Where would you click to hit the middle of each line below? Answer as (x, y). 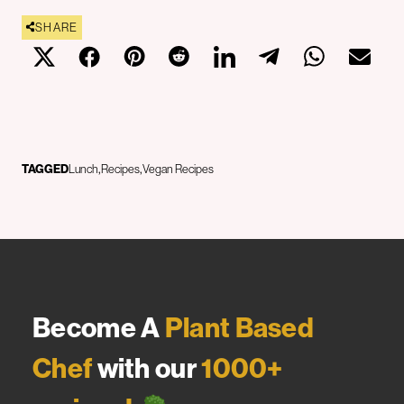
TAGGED (45, 168)
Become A (99, 327)
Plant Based (239, 327)
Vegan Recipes (178, 168)
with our (147, 367)
